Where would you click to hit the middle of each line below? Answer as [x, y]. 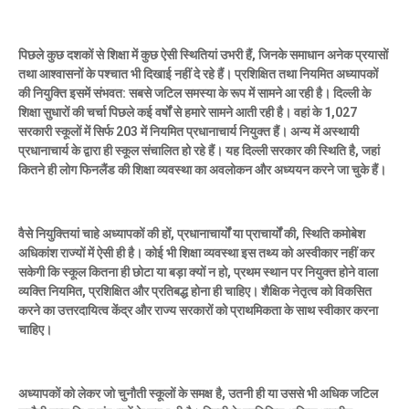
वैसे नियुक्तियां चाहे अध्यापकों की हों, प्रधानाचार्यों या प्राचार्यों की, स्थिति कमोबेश [192, 233]
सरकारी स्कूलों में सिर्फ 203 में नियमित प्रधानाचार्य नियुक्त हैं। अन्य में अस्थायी [189, 131]
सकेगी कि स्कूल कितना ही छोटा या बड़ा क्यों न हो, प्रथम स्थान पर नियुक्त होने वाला [198, 272]
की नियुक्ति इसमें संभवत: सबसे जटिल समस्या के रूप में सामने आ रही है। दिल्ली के [194, 93]
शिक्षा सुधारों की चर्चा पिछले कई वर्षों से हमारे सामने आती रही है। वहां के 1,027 [188, 112]
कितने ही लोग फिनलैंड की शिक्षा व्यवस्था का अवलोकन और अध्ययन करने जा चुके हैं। [202, 169]
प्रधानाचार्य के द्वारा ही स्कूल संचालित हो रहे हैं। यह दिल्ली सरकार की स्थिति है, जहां [199, 150]
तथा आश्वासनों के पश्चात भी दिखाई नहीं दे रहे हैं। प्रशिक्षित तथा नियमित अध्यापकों [198, 73]
